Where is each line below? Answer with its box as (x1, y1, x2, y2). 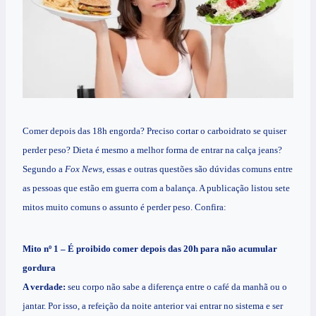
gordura (23, 262, 56, 274)
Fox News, (65, 164, 104, 175)
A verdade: (23, 281, 66, 293)
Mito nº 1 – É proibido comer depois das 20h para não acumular (23, 243, 277, 255)
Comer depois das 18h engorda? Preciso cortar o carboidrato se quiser (23, 126, 286, 137)
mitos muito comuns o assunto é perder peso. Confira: (23, 202, 226, 213)
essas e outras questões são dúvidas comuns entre (104, 164, 293, 175)
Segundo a (23, 164, 65, 175)
